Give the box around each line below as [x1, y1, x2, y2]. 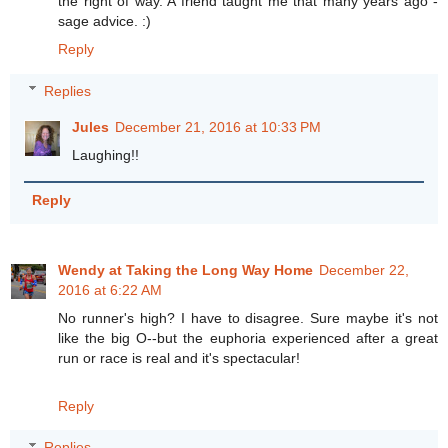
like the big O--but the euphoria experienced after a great [58, 329, 438, 346]
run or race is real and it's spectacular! [58, 349, 300, 366]
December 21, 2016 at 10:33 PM [115, 118, 322, 135]
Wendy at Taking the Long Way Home [58, 261, 313, 278]
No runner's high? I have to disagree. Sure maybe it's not [58, 309, 438, 326]
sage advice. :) [58, 13, 151, 30]
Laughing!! [72, 146, 140, 163]
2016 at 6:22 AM [58, 281, 162, 298]
